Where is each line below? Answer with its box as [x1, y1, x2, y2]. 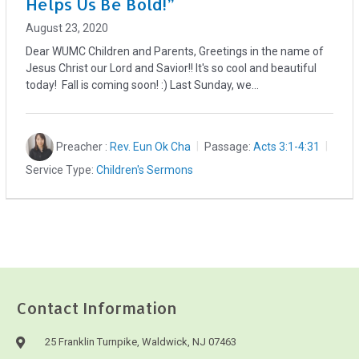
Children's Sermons [96, 163, 194, 176]
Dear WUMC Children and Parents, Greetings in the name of [26, 45, 325, 58]
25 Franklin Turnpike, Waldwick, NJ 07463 [44, 334, 236, 350]
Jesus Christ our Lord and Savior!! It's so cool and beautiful [26, 62, 317, 75]
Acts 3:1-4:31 [253, 140, 321, 154]
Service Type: [26, 163, 95, 176]
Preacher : [56, 140, 108, 154]
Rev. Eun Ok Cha [110, 140, 192, 154]
